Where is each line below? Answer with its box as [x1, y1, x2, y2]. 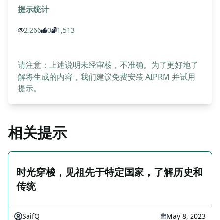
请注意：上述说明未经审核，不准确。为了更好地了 [18, 59, 198, 70]
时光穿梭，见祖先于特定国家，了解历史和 [16, 165, 203, 179]
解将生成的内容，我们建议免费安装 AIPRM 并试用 [18, 71, 195, 82]
